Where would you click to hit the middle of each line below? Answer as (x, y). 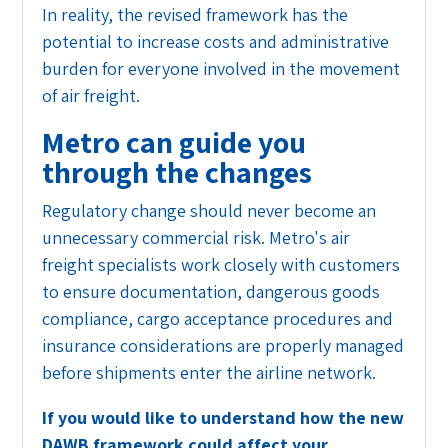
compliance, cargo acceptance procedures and (218, 319)
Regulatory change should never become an (209, 211)
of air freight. (91, 96)
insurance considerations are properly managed (223, 346)
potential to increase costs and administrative (216, 42)
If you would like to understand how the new (223, 418)
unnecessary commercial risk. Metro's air (196, 238)
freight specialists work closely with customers (221, 265)
